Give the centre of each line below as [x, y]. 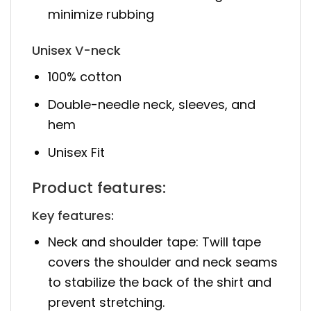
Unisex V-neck [76, 50]
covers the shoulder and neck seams [163, 262]
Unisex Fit [77, 152]
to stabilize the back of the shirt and [160, 282]
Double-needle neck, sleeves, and [152, 104]
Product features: [99, 187]
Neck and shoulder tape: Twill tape [155, 242]
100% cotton [85, 77]
